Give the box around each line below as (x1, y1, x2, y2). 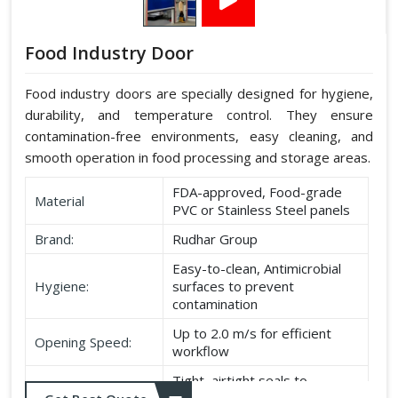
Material (35, 192, 84, 211)
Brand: (35, 230, 74, 249)
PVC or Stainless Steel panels (172, 201, 350, 219)
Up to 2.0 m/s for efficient (172, 324, 331, 343)
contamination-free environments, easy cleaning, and (25, 127, 373, 146)
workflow (172, 342, 229, 361)
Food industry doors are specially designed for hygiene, (25, 84, 373, 103)
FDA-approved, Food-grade (172, 183, 342, 202)
